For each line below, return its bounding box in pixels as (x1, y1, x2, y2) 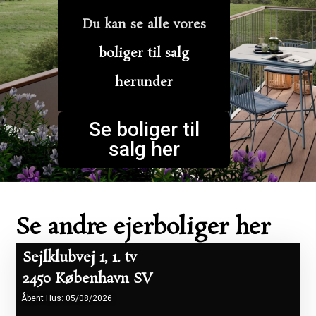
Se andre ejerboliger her (16, 212, 271, 244)
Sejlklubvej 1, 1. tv (23, 247, 138, 267)
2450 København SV (23, 268, 154, 288)
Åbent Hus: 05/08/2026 (21, 293, 113, 303)
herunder (115, 73, 173, 92)
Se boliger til (88, 117, 200, 141)
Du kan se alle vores (82, 15, 206, 34)
